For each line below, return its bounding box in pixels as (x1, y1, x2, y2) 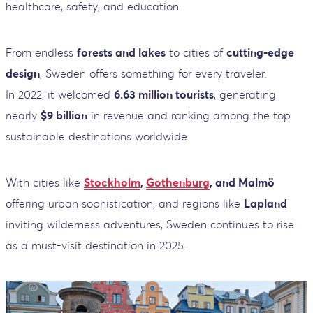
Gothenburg (146, 175, 210, 189)
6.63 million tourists (114, 87, 214, 101)
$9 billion (41, 108, 87, 122)
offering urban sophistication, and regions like (6, 196, 244, 210)
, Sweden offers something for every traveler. (40, 66, 267, 80)
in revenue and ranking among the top (87, 108, 291, 122)
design (6, 66, 40, 80)
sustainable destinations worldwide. (6, 129, 190, 143)
